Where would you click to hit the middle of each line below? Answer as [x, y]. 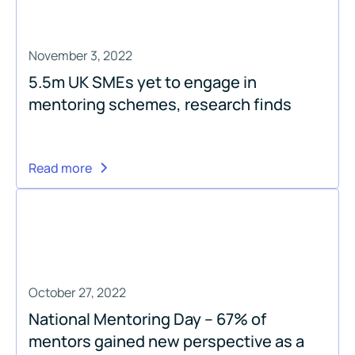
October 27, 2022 [77, 292]
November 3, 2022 [80, 55]
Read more [60, 168]
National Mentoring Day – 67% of [147, 319]
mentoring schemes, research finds [160, 104]
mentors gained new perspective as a [166, 341]
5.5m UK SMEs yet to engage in [143, 82]
